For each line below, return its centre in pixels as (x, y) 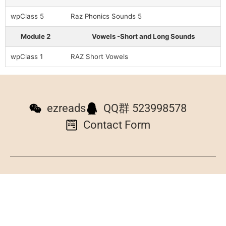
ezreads (66, 108)
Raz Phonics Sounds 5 (106, 16)
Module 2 (36, 36)
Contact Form (117, 125)
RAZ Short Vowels (99, 56)
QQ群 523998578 (145, 108)
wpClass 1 (27, 56)
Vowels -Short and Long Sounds (143, 36)
